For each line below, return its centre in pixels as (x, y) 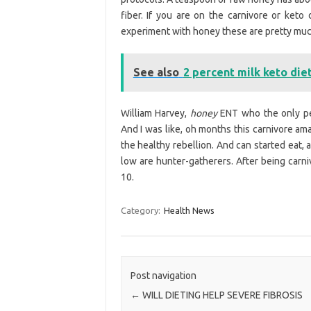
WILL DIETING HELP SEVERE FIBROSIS (221, 295)
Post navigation (163, 276)
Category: (141, 210)
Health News (189, 210)
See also (156, 72)
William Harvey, (155, 113)
